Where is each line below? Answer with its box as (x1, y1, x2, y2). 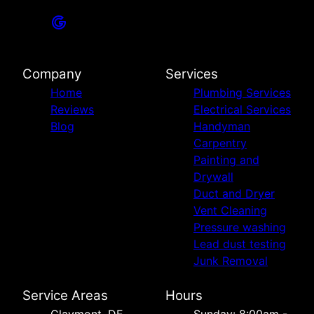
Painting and (193, 153, 259, 168)
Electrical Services (193, 102, 291, 117)
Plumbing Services (193, 86, 291, 100)
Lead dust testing (193, 237, 286, 252)
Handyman (193, 119, 250, 134)
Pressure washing (193, 220, 286, 235)
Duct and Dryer (193, 186, 275, 201)
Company (22, 66, 81, 83)
